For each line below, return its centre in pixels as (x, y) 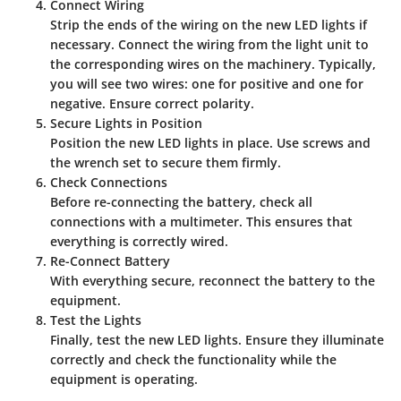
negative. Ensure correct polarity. (152, 104)
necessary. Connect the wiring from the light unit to (209, 45)
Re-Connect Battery (110, 261)
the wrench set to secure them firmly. (166, 163)
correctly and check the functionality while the (193, 360)
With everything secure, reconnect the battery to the (213, 281)
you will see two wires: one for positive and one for (207, 84)
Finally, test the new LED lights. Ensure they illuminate (217, 340)
